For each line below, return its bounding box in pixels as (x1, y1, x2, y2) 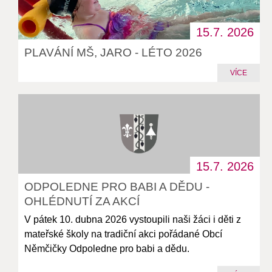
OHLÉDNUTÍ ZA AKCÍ (24, 195, 140, 208)
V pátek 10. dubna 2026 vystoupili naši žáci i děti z (24, 214, 242, 225)
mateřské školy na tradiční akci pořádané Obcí (24, 229, 223, 240)
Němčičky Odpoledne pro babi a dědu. (24, 243, 190, 254)
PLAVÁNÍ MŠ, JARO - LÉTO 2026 (24, 46, 203, 59)
